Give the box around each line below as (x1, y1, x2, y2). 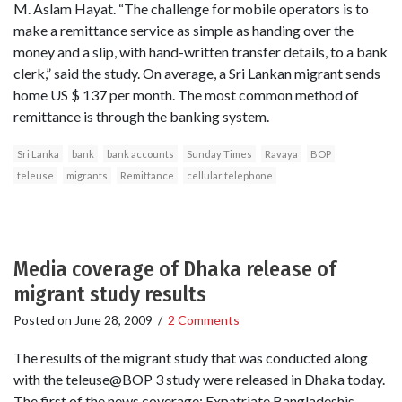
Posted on (13, 312, 74, 328)
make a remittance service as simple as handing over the (13, 22, 354, 39)
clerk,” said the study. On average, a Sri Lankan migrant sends (13, 65, 380, 83)
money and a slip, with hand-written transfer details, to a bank (13, 43, 388, 61)
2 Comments (168, 312, 240, 328)
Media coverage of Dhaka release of (13, 257, 336, 283)
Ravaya (265, 148, 298, 161)
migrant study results (13, 282, 206, 308)
